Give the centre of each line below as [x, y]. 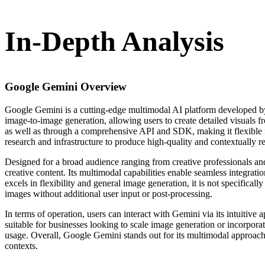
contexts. [21, 246]
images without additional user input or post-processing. [109, 194]
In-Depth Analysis [114, 41]
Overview [102, 87]
